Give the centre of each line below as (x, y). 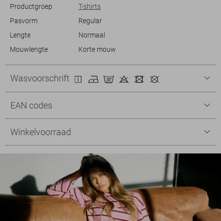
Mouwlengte (29, 49)
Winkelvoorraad (41, 132)
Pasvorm (23, 20)
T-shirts (89, 6)
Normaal (92, 35)
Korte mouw (97, 49)
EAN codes (31, 105)
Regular (90, 20)
